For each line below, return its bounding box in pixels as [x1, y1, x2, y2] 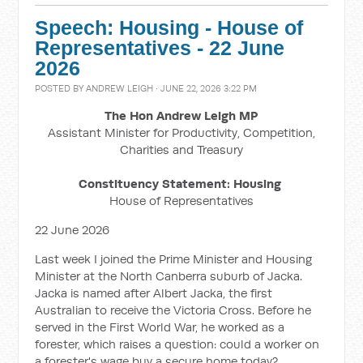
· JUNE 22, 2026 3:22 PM [153, 83, 258, 94]
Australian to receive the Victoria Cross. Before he [35, 302, 312, 318]
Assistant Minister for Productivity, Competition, [47, 125, 315, 140]
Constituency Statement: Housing [78, 176, 284, 191]
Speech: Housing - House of [35, 17, 304, 39]
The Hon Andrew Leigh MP [105, 108, 258, 123]
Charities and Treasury [119, 142, 243, 157]
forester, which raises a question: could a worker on [35, 336, 320, 352]
